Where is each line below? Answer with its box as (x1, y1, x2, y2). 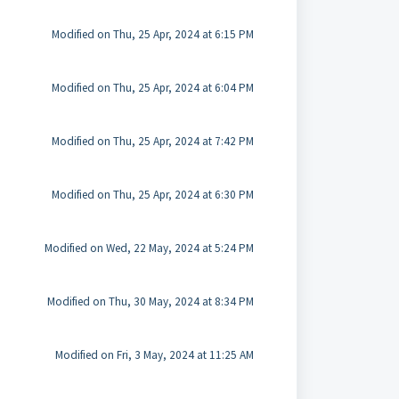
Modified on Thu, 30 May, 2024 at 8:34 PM (46, 294, 254, 309)
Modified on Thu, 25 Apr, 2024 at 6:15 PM (51, 27, 254, 42)
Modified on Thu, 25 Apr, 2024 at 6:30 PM (51, 187, 254, 202)
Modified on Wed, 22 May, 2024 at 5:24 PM (44, 240, 254, 256)
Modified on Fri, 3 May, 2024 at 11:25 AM (54, 347, 254, 362)
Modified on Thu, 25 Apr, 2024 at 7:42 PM (51, 134, 254, 149)
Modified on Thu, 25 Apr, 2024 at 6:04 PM (51, 80, 254, 95)
